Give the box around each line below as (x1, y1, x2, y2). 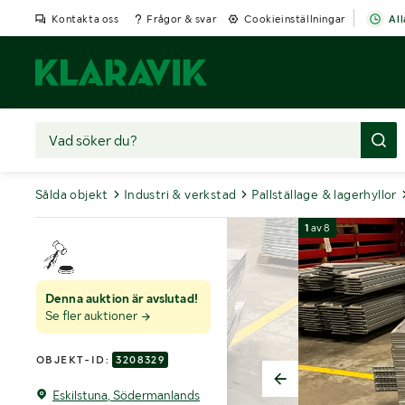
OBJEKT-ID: (36, 353, 113, 366)
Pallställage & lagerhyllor (251, 187, 397, 202)
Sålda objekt (35, 187, 108, 202)
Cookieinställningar (244, 12, 345, 25)
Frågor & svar (146, 12, 217, 25)
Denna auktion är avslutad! (45, 291, 198, 306)
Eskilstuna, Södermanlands (52, 387, 200, 402)
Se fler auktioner (45, 308, 140, 324)
